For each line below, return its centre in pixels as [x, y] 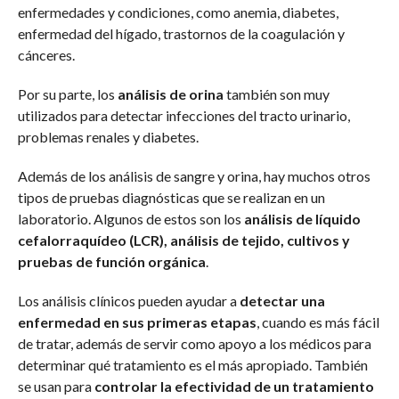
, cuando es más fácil [318, 322]
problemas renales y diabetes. [108, 137]
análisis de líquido [302, 219]
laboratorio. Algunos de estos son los [130, 219]
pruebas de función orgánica [111, 262]
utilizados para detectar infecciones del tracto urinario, [183, 116]
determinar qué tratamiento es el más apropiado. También [192, 365]
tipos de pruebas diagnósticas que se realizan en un [171, 198]
